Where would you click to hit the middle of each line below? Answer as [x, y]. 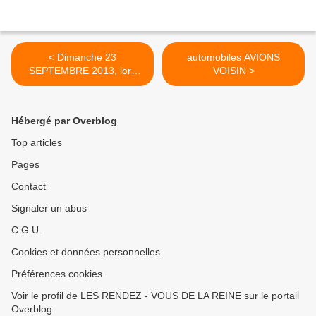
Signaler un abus [49, 208]
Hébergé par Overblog [64, 121]
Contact [29, 187]
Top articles [37, 143]
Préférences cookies [57, 274]
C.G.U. [26, 230]
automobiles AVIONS [233, 57]
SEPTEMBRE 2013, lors [83, 71]
